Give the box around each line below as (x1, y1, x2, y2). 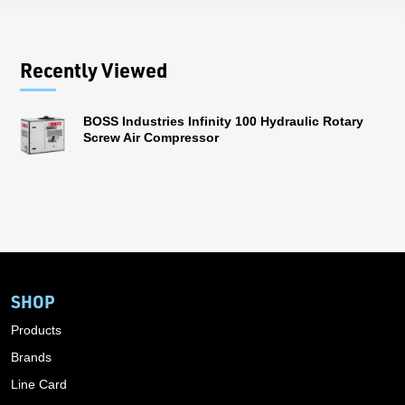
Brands (11, 349, 52, 364)
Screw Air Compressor (83, 129, 219, 145)
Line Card (11, 376, 67, 391)
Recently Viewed (20, 56, 167, 82)
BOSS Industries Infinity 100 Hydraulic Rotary (83, 113, 363, 128)
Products (11, 322, 61, 337)
